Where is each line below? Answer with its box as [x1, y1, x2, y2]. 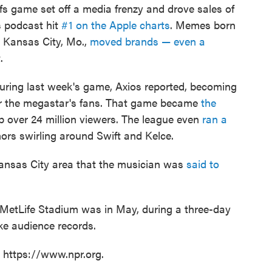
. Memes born [170, 17, 236, 33]
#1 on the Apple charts [61, 17, 170, 33]
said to [186, 156, 219, 172]
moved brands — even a [90, 33, 205, 49]
